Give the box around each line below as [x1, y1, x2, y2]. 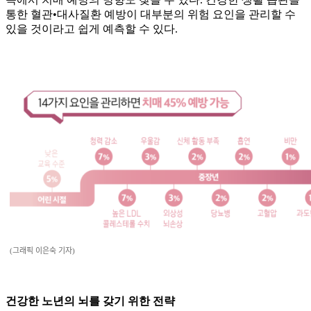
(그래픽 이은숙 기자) [10, 246, 75, 255]
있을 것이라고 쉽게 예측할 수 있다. [6, 23, 178, 35]
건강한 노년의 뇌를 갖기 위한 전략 [6, 295, 175, 308]
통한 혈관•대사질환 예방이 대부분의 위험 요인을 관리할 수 [6, 8, 296, 21]
